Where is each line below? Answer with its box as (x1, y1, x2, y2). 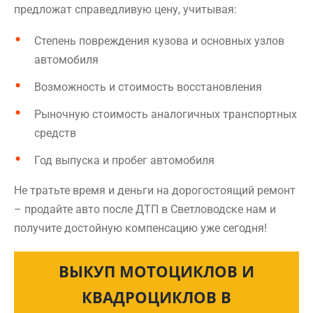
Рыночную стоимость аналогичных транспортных (34, 108, 297, 121)
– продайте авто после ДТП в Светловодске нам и (14, 203, 276, 216)
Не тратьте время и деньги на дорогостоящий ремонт (14, 184, 296, 197)
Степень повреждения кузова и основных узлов (34, 34, 284, 48)
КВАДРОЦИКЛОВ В (82, 286, 231, 307)
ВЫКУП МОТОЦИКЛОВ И (59, 261, 254, 282)
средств (34, 126, 76, 140)
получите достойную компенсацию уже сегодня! (14, 221, 267, 235)
